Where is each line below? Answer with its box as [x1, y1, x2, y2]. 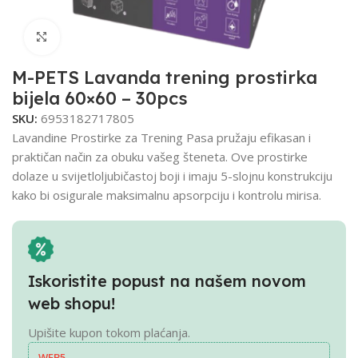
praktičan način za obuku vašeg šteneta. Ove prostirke [12, 148, 308, 165]
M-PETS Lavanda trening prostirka [12, 66, 317, 89]
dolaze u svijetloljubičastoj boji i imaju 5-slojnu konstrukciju [12, 167, 332, 184]
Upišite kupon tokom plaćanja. [28, 324, 193, 340]
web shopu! [28, 292, 115, 313]
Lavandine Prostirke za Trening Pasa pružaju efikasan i [12, 129, 311, 145]
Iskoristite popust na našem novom [28, 270, 306, 291]
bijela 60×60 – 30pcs [12, 86, 188, 109]
